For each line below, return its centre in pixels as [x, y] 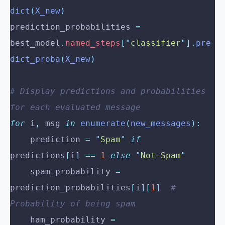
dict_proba [35, 59]
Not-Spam [161, 156]
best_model [35, 43]
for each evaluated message [75, 107]
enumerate [100, 124]
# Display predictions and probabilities [108, 91]
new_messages [161, 124]
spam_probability [73, 172]
